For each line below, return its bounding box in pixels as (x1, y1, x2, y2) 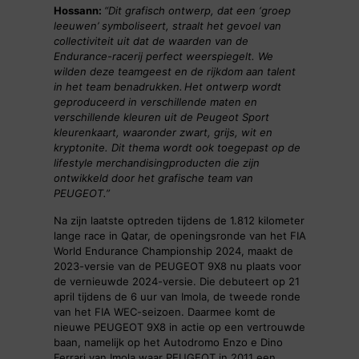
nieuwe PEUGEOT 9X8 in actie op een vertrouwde (53, 321, 305, 334)
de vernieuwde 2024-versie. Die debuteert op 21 (53, 275, 300, 288)
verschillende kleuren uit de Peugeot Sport (53, 111, 269, 124)
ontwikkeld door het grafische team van (53, 171, 253, 185)
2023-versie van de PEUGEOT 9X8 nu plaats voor (53, 260, 301, 273)
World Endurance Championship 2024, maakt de (53, 244, 293, 258)
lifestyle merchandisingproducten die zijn (53, 156, 260, 170)
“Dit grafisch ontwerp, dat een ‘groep (103, 4, 291, 18)
